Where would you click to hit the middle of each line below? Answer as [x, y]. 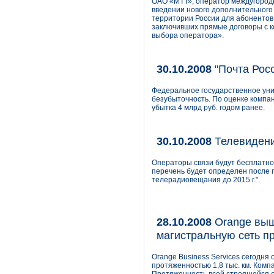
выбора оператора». [188, 35]
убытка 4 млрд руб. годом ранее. [208, 108]
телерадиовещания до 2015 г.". [206, 180]
